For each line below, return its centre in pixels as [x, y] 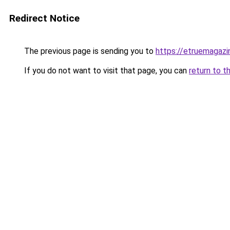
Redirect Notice [44, 18]
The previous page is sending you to [89, 51]
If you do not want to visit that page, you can [106, 71]
